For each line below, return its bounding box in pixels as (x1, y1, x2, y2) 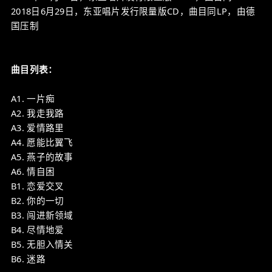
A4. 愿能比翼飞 (11, 136, 73, 148)
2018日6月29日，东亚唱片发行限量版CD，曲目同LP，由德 (11, 5, 256, 17)
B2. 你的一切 (11, 194, 64, 206)
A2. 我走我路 (11, 107, 64, 119)
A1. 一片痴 (11, 92, 55, 104)
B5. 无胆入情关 (11, 238, 73, 250)
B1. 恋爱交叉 (11, 180, 64, 192)
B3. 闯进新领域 (11, 209, 73, 221)
